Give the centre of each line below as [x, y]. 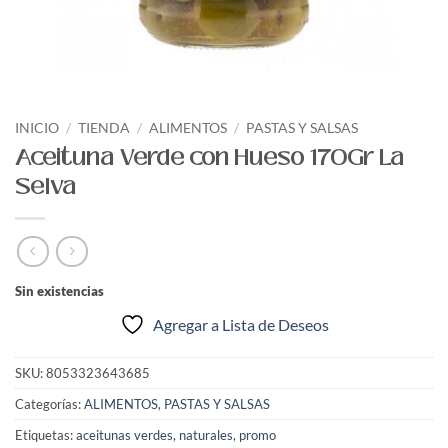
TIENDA [104, 128]
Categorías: [49, 404]
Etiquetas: [45, 435]
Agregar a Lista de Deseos [240, 325]
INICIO [37, 128]
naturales [206, 435]
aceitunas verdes [124, 435]
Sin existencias [59, 291]
